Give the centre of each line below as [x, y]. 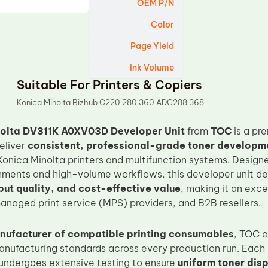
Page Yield [153, 46]
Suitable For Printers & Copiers [110, 85]
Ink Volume [152, 68]
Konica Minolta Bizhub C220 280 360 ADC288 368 [111, 102]
